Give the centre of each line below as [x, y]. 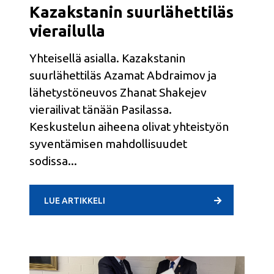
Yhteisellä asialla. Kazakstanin [107, 58]
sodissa [49, 161]
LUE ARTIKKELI [75, 200]
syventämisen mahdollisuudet [108, 143]
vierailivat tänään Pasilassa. [101, 109]
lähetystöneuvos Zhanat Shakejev [118, 92]
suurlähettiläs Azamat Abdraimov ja [123, 75]
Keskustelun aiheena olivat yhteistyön [129, 126]
